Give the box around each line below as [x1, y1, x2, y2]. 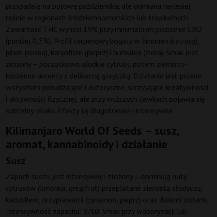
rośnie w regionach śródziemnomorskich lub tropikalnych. [6, 13, 189, 23]
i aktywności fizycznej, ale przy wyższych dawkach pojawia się [6, 94, 205, 104]
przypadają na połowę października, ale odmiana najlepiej [6, 1, 190, 11]
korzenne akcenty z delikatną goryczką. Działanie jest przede [6, 71, 201, 81]
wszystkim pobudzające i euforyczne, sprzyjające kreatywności [6, 82, 208, 93]
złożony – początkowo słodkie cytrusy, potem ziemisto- [6, 59, 187, 69]
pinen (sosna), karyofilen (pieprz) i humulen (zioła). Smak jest [6, 47, 198, 58]
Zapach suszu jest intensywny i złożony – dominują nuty [6, 171, 186, 182]
